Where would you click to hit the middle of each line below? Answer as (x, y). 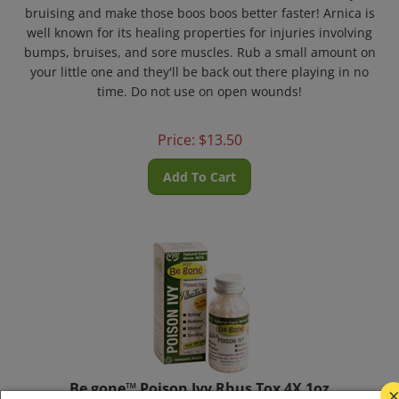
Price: (176, 129)
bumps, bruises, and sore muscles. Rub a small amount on (199, 41)
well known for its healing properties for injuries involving (199, 22)
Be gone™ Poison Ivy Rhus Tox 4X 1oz (199, 378)
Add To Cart (199, 166)
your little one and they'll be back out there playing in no (199, 61)
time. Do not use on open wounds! (199, 81)
